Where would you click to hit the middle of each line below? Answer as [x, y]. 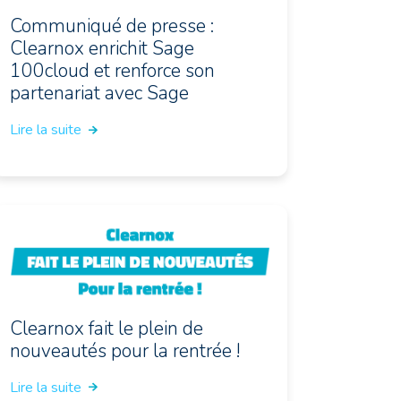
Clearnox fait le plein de [106, 328]
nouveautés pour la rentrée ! [124, 350]
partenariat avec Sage [99, 94]
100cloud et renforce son [112, 71]
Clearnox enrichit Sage [102, 49]
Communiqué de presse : [111, 26]
